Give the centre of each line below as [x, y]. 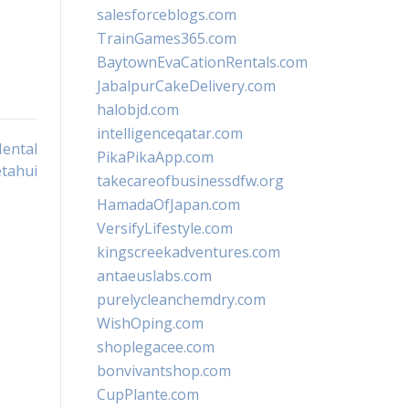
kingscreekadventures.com [189, 252]
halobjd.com [138, 110]
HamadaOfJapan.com [168, 204]
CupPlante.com [148, 394]
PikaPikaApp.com [155, 157]
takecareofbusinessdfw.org [190, 181]
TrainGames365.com [167, 38]
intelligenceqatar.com [170, 133]
